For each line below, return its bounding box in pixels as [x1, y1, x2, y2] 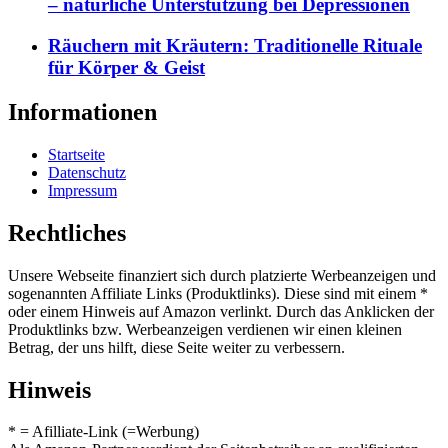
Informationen [8, 98, 157, 125]
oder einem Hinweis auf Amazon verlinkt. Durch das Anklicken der [8, 302, 434, 320]
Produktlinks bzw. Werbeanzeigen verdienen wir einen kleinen [8, 320, 402, 338]
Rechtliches [8, 219, 126, 246]
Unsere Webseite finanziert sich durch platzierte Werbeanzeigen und [8, 266, 436, 284]
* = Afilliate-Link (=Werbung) [8, 423, 199, 441]
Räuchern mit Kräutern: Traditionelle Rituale [48, 35, 422, 57]
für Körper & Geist [48, 57, 205, 79]
